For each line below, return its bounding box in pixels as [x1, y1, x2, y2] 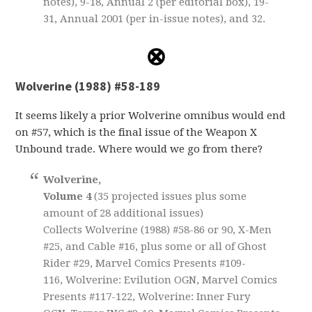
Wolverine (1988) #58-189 [15, 77, 161, 94]
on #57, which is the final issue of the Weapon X [15, 125, 258, 139]
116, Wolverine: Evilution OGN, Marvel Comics [43, 273, 278, 286]
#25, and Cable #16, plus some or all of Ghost [43, 240, 267, 253]
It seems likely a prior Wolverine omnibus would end [15, 109, 286, 122]
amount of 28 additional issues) [43, 206, 204, 219]
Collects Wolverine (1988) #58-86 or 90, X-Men [43, 223, 272, 236]
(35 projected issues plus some [91, 189, 247, 203]
